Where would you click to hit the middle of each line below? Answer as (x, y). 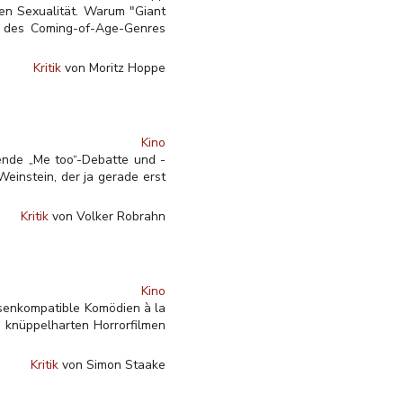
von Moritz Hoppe (113, 68)
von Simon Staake (112, 365)
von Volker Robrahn (107, 216)
